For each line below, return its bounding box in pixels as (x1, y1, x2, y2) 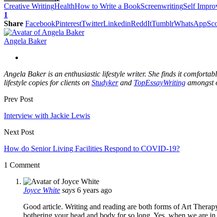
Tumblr (152, 19, 174, 28)
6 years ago (77, 186, 112, 194)
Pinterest (55, 19, 81, 28)
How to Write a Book (75, 1, 140, 10)
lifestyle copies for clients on (4, 78, 92, 87)
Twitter (81, 19, 103, 28)
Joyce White (23, 186, 60, 194)
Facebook (25, 19, 55, 28)
